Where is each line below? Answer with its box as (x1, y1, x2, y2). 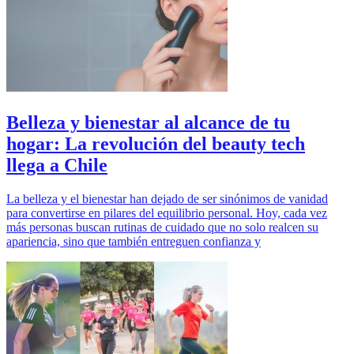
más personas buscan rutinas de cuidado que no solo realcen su (6, 220, 318, 235)
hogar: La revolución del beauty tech (6, 134, 305, 155)
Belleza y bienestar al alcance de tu (6, 112, 290, 134)
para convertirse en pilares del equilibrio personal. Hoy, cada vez (6, 206, 327, 220)
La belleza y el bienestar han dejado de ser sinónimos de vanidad (6, 192, 328, 206)
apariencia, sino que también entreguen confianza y (6, 235, 261, 249)
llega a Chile (6, 155, 107, 176)
